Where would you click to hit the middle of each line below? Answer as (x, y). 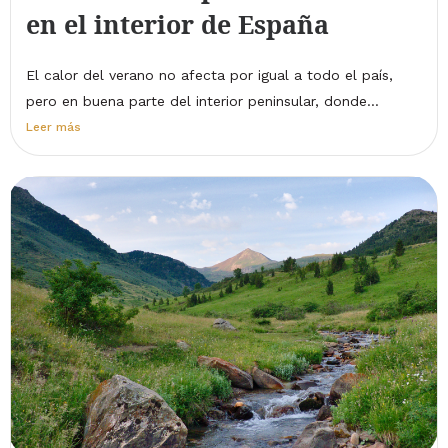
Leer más (53, 126)
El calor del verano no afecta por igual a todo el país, (209, 74)
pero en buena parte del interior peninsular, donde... (202, 100)
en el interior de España (177, 23)
